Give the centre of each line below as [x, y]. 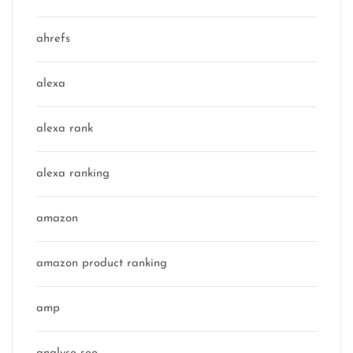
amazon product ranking [102, 263]
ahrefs [53, 39]
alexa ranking [73, 173]
